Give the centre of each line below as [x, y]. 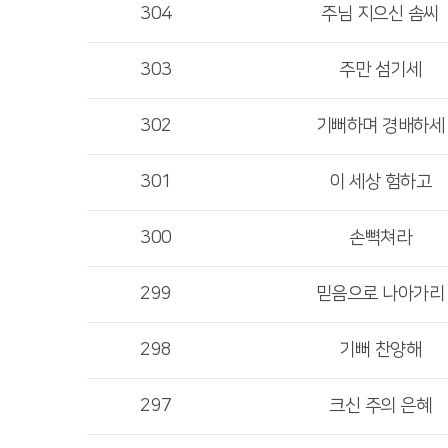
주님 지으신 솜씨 [380, 14]
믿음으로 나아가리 [380, 294]
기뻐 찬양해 [380, 350]
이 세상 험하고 [380, 182]
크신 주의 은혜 [380, 406]
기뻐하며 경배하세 [380, 126]
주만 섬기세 [380, 70]
